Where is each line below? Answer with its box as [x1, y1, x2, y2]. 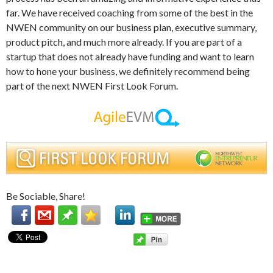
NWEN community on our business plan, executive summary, [6, 21, 257, 33]
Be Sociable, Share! [6, 190, 85, 202]
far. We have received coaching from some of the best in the [6, 7, 253, 18]
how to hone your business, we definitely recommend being [6, 65, 250, 77]
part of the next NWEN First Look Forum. [6, 80, 178, 91]
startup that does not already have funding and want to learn [6, 51, 254, 62]
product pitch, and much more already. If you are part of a [6, 36, 242, 48]
